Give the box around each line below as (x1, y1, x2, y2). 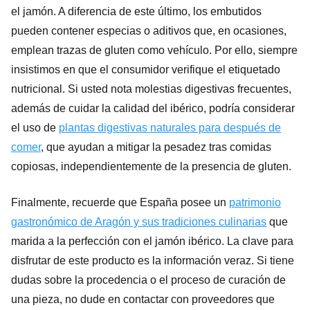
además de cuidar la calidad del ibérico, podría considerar (11, 102, 295, 114)
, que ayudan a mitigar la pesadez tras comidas (41, 140, 271, 153)
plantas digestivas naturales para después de (59, 121, 281, 134)
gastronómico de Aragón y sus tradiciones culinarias (11, 215, 266, 228)
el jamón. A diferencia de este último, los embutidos (11, 5, 262, 17)
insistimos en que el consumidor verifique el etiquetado (11, 63, 280, 75)
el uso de (11, 121, 59, 134)
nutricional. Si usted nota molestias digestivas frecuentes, (11, 82, 291, 95)
